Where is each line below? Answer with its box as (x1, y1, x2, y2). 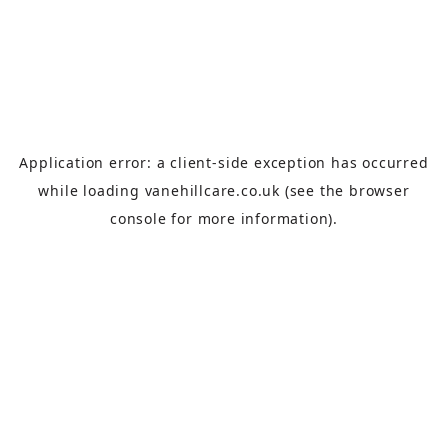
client (170, 153, 213, 172)
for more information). (166, 209, 338, 228)
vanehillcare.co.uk (144, 181, 280, 200)
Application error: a (19, 153, 171, 172)
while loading (38, 181, 145, 200)
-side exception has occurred (212, 153, 429, 172)
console (109, 209, 167, 228)
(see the (279, 181, 345, 200)
